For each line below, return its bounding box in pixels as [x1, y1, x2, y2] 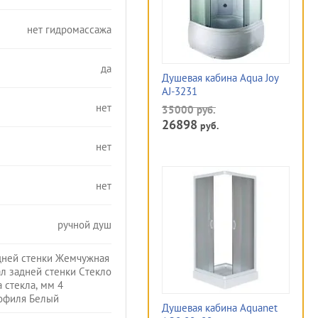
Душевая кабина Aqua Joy [162, 71, 279, 84]
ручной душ [57, 217, 111, 231]
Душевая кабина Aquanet [162, 301, 278, 314]
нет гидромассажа [27, 22, 111, 36]
